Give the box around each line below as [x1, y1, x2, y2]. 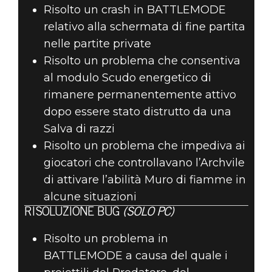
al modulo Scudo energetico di [43, 71, 211, 85]
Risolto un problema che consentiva [43, 54, 240, 68]
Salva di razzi [43, 122, 115, 136]
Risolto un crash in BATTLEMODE [43, 3, 226, 17]
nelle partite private [43, 37, 151, 51]
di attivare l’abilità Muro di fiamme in [43, 173, 246, 187]
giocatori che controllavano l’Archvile [43, 156, 245, 170]
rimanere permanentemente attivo [43, 88, 236, 102]
